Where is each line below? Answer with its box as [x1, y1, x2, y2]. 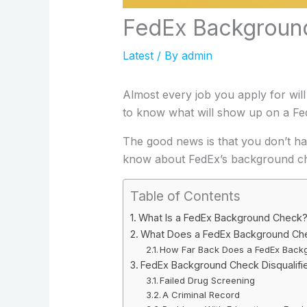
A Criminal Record [162, 288, 241, 300]
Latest [122, 48, 153, 62]
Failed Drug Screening [160, 274, 256, 286]
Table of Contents [130, 187, 241, 204]
